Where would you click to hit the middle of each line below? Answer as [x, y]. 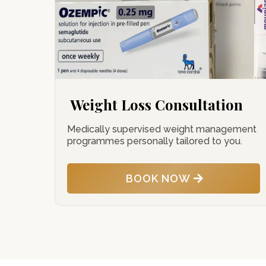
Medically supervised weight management [162, 129]
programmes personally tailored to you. [155, 141]
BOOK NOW [159, 178]
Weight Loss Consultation [156, 104]
